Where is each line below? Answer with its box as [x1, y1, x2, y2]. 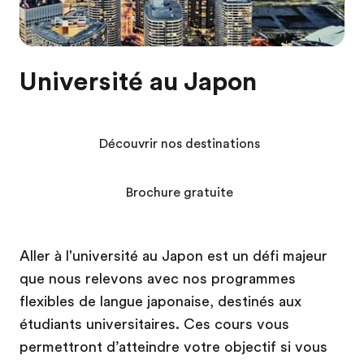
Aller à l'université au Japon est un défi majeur [19, 248, 327, 264]
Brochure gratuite [124, 185, 233, 200]
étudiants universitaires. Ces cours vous [19, 316, 289, 332]
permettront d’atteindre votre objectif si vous [19, 339, 327, 355]
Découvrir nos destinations [97, 136, 260, 151]
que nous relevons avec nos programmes [19, 271, 296, 287]
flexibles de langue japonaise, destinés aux [19, 293, 301, 310]
